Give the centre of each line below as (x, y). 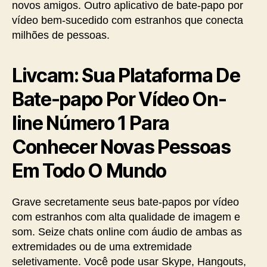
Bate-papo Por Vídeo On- (119, 99)
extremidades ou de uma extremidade (102, 247)
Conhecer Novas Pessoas (121, 147)
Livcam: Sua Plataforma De (126, 75)
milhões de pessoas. (61, 35)
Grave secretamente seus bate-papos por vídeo (125, 202)
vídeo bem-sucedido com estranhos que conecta (128, 20)
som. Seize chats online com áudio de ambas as (127, 232)
